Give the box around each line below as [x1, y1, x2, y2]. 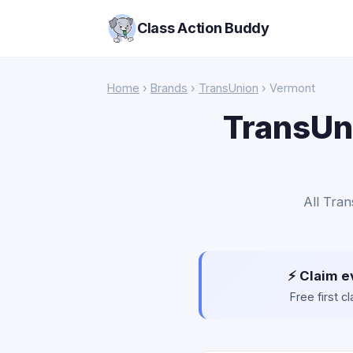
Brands [150, 81, 188, 95]
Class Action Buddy [137, 20, 269, 36]
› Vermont [258, 81, 315, 95]
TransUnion [199, 81, 258, 95]
